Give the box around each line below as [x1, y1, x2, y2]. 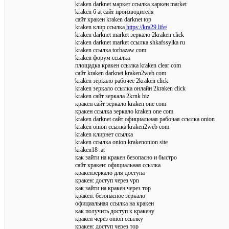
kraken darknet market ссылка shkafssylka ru [75, 38, 185, 46]
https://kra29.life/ [126, 23, 167, 31]
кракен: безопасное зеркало [75, 192, 145, 199]
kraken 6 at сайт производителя [75, 8, 154, 15]
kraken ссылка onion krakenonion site [75, 138, 168, 146]
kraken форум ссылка [75, 54, 130, 61]
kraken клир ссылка [75, 23, 126, 31]
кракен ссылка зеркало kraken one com [75, 107, 173, 115]
